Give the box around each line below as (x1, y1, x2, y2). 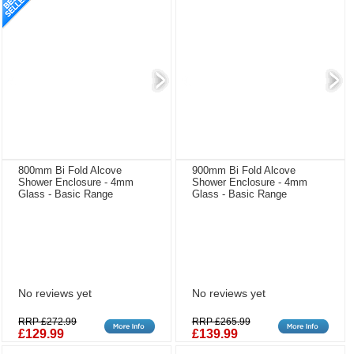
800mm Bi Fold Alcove (18, 164, 122, 177)
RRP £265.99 (191, 315, 250, 327)
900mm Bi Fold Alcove (191, 164, 296, 177)
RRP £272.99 (18, 315, 77, 327)
